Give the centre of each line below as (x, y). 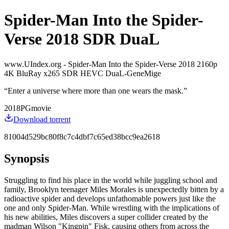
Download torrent (42, 119)
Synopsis (27, 158)
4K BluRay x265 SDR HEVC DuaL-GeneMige (83, 73)
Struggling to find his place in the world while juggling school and (111, 180)
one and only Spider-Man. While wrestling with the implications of (112, 208)
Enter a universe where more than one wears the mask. (96, 90)
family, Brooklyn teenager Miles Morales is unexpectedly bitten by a (114, 189)
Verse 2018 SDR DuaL (82, 39)
